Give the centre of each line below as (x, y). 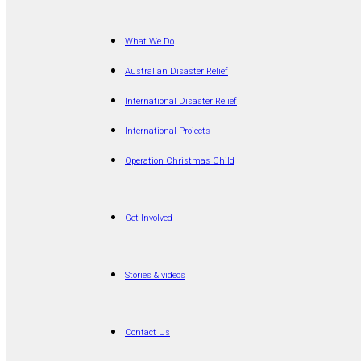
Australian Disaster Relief (176, 72)
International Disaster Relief (181, 102)
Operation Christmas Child (180, 161)
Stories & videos (155, 276)
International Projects (168, 131)
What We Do (149, 42)
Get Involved (149, 218)
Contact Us (147, 333)
